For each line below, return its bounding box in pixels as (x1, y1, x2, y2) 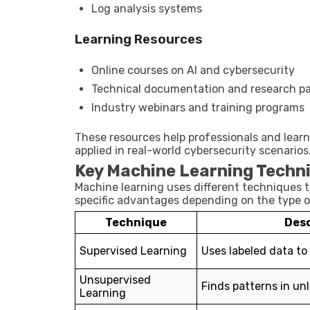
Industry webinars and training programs (91, 101, 304, 114)
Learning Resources (75, 32, 203, 47)
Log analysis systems (91, 2, 202, 15)
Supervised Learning (80, 244, 187, 257)
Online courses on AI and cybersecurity (91, 64, 295, 77)
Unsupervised (80, 273, 151, 286)
